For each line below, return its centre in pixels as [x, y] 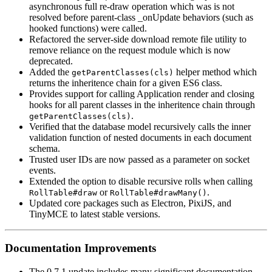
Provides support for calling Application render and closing [142, 93]
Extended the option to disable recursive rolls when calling [141, 181]
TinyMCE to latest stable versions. [95, 214]
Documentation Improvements [80, 248]
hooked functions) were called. [88, 28]
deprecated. [51, 61]
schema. [45, 148]
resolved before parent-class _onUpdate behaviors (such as [141, 17]
